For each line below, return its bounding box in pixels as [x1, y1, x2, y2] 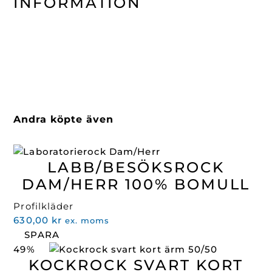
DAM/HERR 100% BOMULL [21, 175, 251, 193]
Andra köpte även [13, 112, 114, 125]
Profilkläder [13, 200, 74, 212]
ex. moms [64, 216, 110, 225]
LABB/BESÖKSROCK [47, 158, 225, 176]
